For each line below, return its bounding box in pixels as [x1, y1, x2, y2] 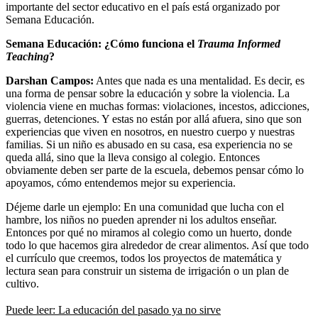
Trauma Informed [197, 37, 280, 50]
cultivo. [6, 277, 39, 290]
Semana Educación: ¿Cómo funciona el [6, 37, 197, 50]
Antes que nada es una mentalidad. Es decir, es [94, 74, 305, 87]
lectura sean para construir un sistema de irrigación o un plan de [6, 264, 289, 277]
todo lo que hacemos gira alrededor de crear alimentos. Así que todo [6, 238, 309, 251]
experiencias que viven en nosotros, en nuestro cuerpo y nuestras [6, 125, 295, 138]
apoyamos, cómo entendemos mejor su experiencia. [6, 176, 236, 189]
